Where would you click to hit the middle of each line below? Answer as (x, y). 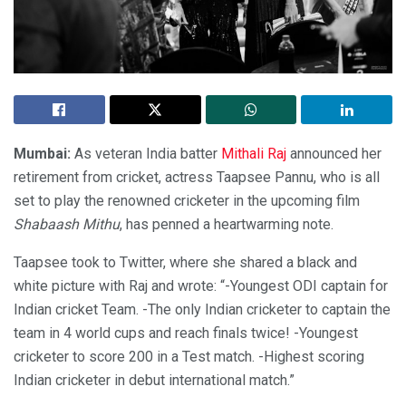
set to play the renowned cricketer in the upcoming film (187, 201)
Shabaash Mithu (67, 225)
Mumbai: (44, 154)
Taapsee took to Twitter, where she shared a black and (185, 263)
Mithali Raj (254, 154)
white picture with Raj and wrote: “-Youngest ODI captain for (201, 286)
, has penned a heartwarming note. (227, 225)
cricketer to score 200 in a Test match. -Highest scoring (189, 357)
